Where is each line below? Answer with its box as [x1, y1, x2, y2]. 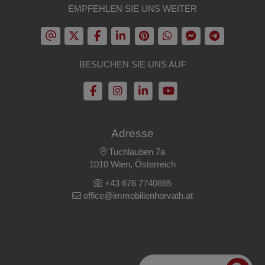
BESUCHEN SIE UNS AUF [79, 59, 186, 69]
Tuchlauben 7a [106, 147, 165, 157]
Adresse [111, 127, 154, 140]
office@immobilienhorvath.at [83, 190, 193, 201]
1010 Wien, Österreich [89, 159, 176, 170]
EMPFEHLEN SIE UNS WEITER [68, 3, 197, 14]
